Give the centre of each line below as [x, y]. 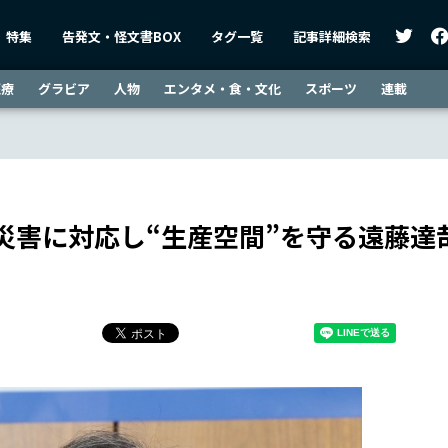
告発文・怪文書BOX [121, 36]
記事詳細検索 [332, 36]
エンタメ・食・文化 [222, 88]
